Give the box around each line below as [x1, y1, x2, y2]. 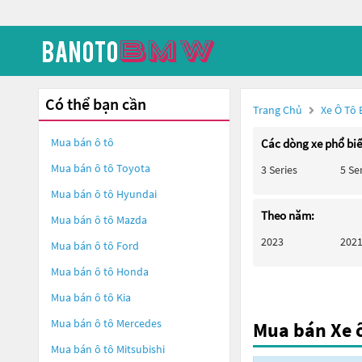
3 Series [261, 162, 297, 177]
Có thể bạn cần [45, 94, 146, 114]
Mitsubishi [116, 342, 165, 356]
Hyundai [116, 187, 157, 201]
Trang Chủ [253, 103, 302, 117]
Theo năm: [261, 208, 314, 223]
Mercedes [116, 316, 162, 330]
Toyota [116, 161, 150, 175]
